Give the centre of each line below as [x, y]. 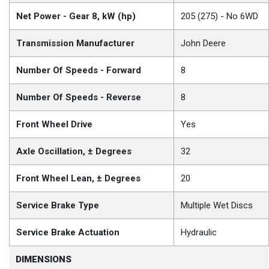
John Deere [204, 44]
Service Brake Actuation [68, 233]
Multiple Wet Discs [217, 206]
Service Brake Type [58, 206]
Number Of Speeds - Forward [79, 71]
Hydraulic [199, 233]
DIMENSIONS [44, 260]
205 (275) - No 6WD [220, 17]
